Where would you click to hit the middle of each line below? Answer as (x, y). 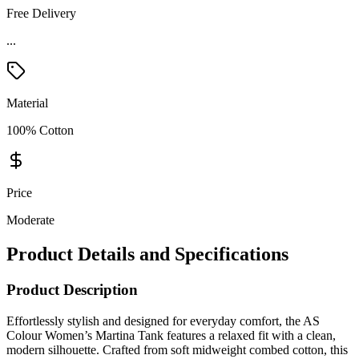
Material (27, 103)
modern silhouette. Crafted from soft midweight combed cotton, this (177, 349)
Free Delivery (41, 14)
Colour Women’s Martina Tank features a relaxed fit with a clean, (171, 335)
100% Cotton (40, 131)
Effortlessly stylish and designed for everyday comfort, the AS (163, 321)
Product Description (72, 290)
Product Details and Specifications (147, 254)
